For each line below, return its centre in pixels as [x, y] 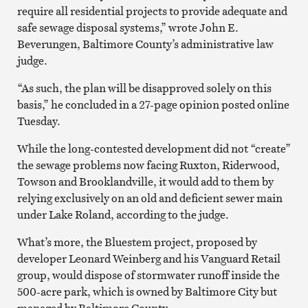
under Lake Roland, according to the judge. [123, 214]
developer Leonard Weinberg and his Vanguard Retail [148, 258]
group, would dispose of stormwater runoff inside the [148, 275]
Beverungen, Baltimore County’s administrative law [145, 44]
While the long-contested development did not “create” [154, 148]
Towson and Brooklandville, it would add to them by [145, 181]
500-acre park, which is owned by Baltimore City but [147, 291]
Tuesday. [38, 121]
